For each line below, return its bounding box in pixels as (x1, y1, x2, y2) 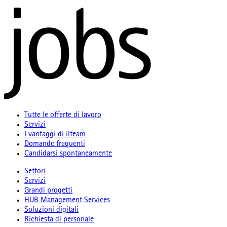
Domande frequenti (24, 140, 85, 149)
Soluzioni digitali (24, 206, 79, 215)
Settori (24, 168, 46, 176)
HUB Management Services (24, 197, 110, 205)
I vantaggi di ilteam (24, 131, 86, 139)
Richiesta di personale (24, 216, 94, 224)
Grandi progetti (24, 187, 72, 196)
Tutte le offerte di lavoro (24, 111, 101, 120)
